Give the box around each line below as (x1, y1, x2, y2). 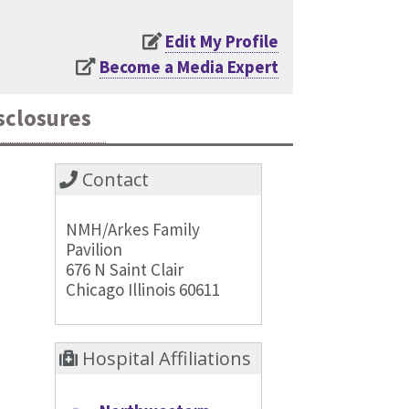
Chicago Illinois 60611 (66, 278, 221, 300)
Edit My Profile (165, 29, 278, 52)
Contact (78, 166, 150, 192)
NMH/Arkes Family (66, 217, 201, 240)
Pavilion (66, 237, 123, 260)
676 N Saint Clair (66, 257, 184, 280)
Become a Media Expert (100, 55, 278, 78)
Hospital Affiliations (78, 346, 252, 372)
